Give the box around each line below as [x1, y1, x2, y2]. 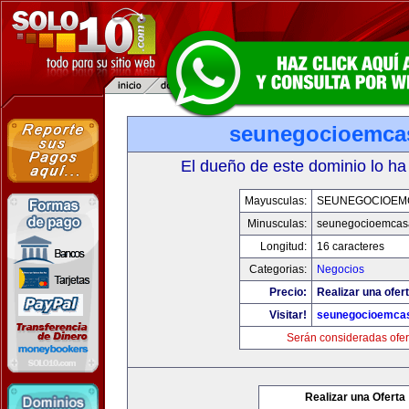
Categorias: [249, 263, 307, 276]
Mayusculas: [245, 194, 307, 207]
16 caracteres [317, 240, 384, 253]
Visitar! [269, 309, 307, 321]
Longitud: [260, 240, 307, 253]
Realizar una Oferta [305, 391, 405, 404]
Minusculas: [247, 217, 307, 230]
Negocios [317, 263, 364, 276]
